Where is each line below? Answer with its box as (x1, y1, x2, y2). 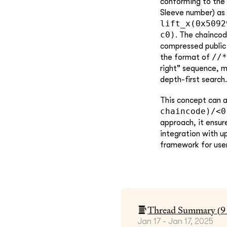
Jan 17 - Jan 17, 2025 (137, 216, 213, 226)
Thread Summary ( (147, 204, 220, 216)
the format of (160, 52, 212, 62)
